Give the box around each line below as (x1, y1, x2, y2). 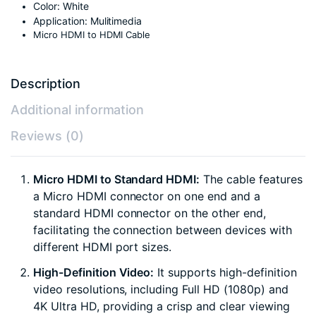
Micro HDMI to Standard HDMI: (33, 172, 200, 187)
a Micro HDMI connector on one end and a (33, 189, 260, 204)
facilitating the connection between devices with (33, 223, 292, 238)
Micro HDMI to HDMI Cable (33, 29, 151, 41)
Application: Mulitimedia (33, 15, 142, 28)
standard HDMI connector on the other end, (33, 206, 266, 221)
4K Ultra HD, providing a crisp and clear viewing (33, 299, 290, 314)
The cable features (200, 172, 303, 187)
